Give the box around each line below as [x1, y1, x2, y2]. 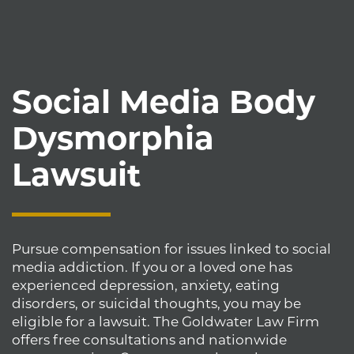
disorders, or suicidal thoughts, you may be [12, 296, 301, 311]
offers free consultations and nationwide [12, 332, 287, 348]
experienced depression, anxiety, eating [12, 277, 280, 293]
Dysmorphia [12, 119, 214, 157]
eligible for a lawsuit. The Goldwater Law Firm [12, 314, 319, 330]
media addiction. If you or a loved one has [12, 259, 292, 275]
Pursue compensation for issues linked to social [12, 241, 331, 257]
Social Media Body [12, 82, 315, 121]
